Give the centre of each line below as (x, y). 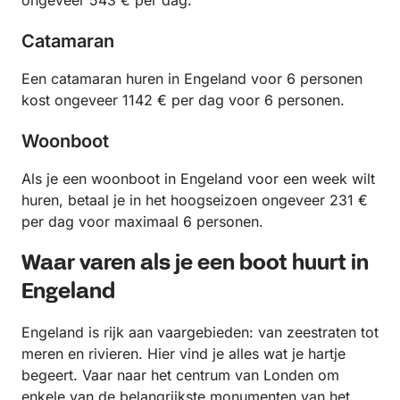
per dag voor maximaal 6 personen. (142, 222)
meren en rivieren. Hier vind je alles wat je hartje (183, 354)
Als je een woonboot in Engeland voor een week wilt (198, 179)
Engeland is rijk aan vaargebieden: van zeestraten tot (200, 333)
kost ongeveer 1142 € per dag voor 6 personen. (183, 100)
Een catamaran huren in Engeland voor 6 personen (192, 79)
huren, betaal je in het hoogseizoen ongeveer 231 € (195, 200)
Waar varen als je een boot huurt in (195, 264)
